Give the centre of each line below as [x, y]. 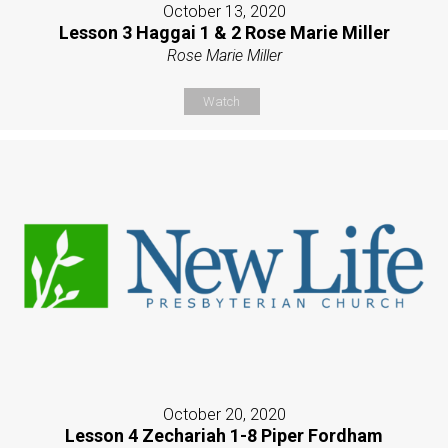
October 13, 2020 [224, 12]
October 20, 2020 [224, 415]
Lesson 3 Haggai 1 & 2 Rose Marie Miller [224, 33]
